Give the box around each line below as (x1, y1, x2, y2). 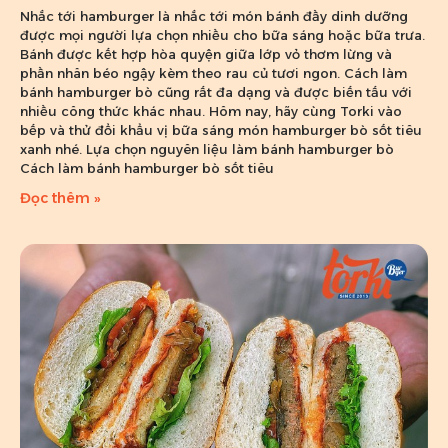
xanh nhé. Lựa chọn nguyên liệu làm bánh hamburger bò (20, 140, 394, 157)
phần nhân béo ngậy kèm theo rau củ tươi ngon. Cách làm (20, 64, 407, 81)
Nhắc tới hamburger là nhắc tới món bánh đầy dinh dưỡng (20, 7, 408, 24)
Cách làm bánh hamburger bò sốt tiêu (20, 159, 274, 176)
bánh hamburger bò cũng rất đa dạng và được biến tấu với (20, 83, 412, 100)
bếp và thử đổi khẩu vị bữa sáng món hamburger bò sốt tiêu (20, 121, 422, 138)
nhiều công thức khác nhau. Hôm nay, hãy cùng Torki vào (20, 102, 402, 119)
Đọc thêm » (20, 188, 101, 207)
